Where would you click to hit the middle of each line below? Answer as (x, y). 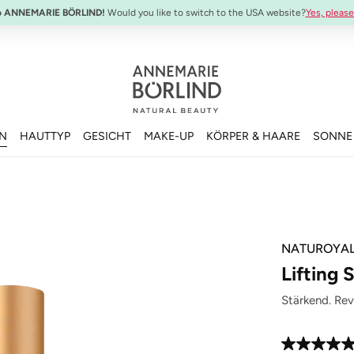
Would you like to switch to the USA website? (205, 13)
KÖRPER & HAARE (253, 136)
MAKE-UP (169, 136)
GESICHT (107, 136)
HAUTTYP (45, 136)
